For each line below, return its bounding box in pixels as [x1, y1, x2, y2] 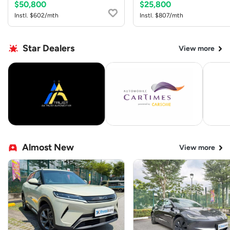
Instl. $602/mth [14, 12, 59, 20]
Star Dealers [23, 43, 74, 54]
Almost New [22, 142, 74, 154]
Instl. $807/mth [140, 12, 183, 20]
